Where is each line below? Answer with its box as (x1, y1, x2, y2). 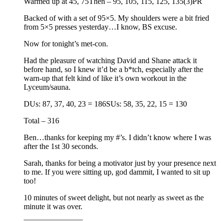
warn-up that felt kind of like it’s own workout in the (24, 74, 186, 83)
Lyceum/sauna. (24, 83, 71, 92)
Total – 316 (24, 116, 59, 125)
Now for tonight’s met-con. (24, 39, 108, 48)
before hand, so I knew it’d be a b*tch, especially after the (24, 65, 203, 74)
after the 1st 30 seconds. (24, 142, 98, 151)
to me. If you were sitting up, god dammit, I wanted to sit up (24, 168, 210, 177)
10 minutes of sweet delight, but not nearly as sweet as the (24, 193, 204, 202)
